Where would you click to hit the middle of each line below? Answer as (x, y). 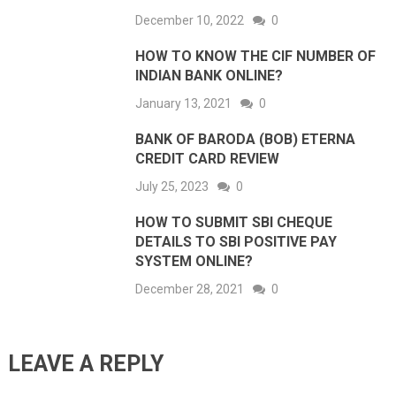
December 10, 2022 (190, 20)
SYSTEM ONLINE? (194, 261)
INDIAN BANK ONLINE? (209, 75)
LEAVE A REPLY (85, 363)
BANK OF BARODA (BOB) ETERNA (246, 139)
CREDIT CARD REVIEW (208, 158)
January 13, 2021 (184, 103)
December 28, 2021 (190, 289)
